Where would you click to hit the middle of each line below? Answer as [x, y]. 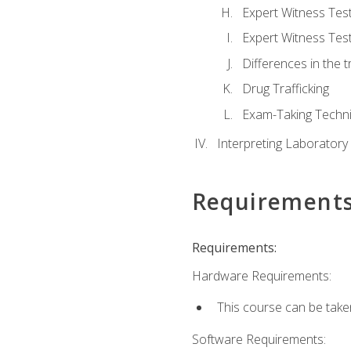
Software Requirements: [259, 339]
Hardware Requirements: [261, 276]
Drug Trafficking [285, 89]
